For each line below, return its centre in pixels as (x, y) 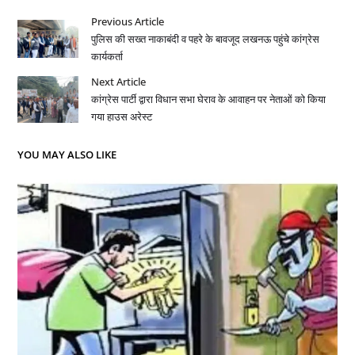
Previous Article (128, 22)
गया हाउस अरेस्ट (122, 117)
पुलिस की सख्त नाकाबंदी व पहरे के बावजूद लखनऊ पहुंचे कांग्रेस (206, 39)
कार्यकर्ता (107, 57)
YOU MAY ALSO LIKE (67, 155)
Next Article (119, 82)
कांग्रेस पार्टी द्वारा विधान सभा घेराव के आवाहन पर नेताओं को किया (209, 99)
